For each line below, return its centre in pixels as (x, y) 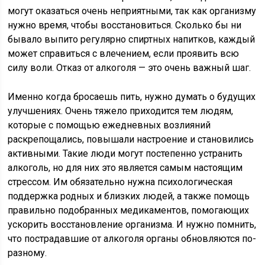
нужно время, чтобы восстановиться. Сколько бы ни (125, 25)
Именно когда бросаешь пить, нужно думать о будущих (132, 97)
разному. (28, 253)
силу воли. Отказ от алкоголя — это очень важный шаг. (130, 68)
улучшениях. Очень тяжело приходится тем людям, (121, 111)
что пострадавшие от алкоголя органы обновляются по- (132, 239)
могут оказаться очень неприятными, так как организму (132, 11)
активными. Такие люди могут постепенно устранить (125, 153)
